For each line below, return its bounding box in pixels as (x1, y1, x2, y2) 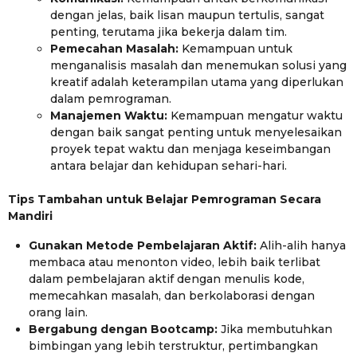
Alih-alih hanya (257, 238, 347, 253)
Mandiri (8, 208, 53, 223)
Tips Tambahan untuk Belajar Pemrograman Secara (8, 191, 321, 206)
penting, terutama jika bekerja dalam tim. (49, 25, 287, 40)
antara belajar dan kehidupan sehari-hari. (49, 159, 287, 174)
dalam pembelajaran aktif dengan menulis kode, (29, 272, 305, 286)
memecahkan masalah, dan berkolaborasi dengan (29, 288, 316, 303)
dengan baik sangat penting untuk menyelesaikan (49, 125, 342, 140)
